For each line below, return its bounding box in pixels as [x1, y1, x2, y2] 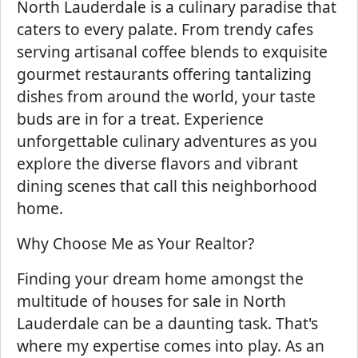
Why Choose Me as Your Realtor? [17, 233, 254, 254]
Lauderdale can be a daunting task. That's [17, 312, 318, 334]
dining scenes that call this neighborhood [17, 175, 317, 197]
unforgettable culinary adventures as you [17, 130, 317, 152]
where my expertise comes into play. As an [17, 335, 324, 356]
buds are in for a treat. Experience [17, 108, 264, 129]
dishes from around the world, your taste [17, 86, 316, 107]
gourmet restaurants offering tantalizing [17, 63, 312, 85]
